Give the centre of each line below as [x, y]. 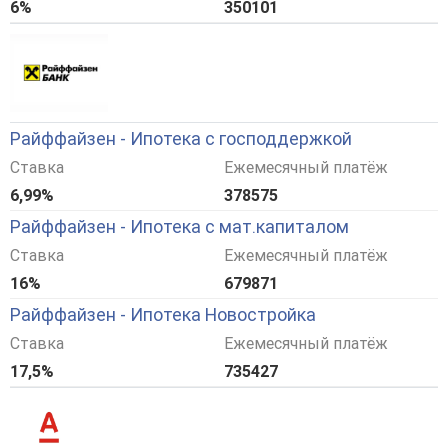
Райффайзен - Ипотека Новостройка [163, 315]
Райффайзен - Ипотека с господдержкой [181, 139]
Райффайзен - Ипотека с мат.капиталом [179, 227]
